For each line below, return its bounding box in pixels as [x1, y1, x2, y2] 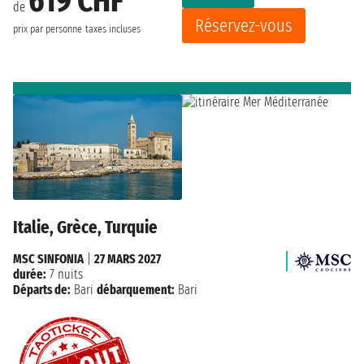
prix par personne [13, 22, 82, 36]
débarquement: [97, 281, 175, 297]
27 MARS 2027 [94, 250, 161, 266]
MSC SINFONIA [13, 250, 84, 266]
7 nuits [46, 266, 83, 282]
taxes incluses [85, 22, 141, 36]
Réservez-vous [195, 15, 292, 37]
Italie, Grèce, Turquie [13, 215, 158, 238]
